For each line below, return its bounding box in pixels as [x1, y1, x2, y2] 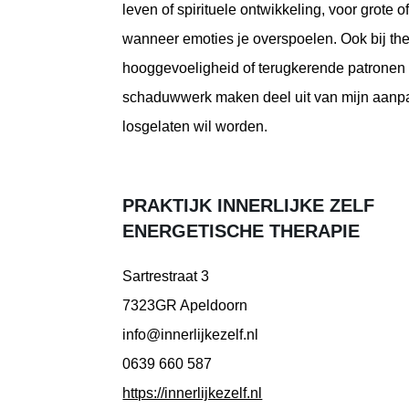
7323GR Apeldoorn [122, 297, 248, 313]
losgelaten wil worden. [122, 118, 268, 134]
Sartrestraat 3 [122, 267, 210, 284]
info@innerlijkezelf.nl [122, 326, 259, 342]
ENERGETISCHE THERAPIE [122, 220, 361, 241]
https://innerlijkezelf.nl [122, 384, 263, 401]
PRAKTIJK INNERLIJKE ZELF [122, 194, 375, 215]
